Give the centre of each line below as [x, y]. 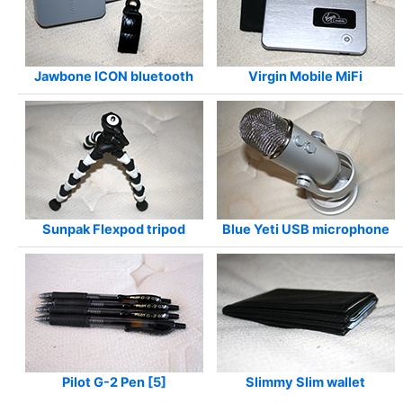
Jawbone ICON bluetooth [114, 76]
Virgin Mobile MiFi [305, 76]
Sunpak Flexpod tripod [114, 229]
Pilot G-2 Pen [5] [114, 382]
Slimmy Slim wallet [305, 382]
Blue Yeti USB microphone [305, 229]
